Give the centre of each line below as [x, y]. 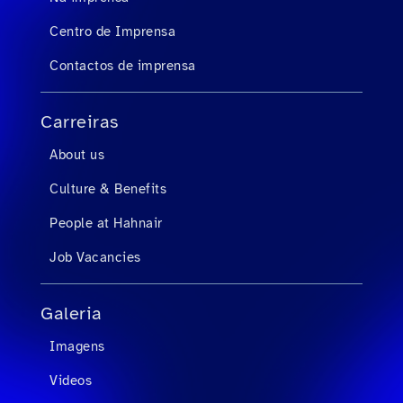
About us [77, 155]
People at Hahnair [106, 223]
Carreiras [80, 122]
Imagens [77, 346]
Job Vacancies [95, 257]
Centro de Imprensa [112, 31]
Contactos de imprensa [123, 66]
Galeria [72, 313]
